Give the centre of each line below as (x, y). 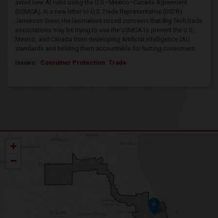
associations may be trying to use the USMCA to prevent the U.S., (105, 30)
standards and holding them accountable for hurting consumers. (106, 48)
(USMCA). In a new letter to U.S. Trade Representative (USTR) (99, 11)
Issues (25, 62)
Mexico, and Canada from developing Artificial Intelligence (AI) (102, 39)
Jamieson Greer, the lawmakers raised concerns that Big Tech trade (109, 20)
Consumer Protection (73, 62)
